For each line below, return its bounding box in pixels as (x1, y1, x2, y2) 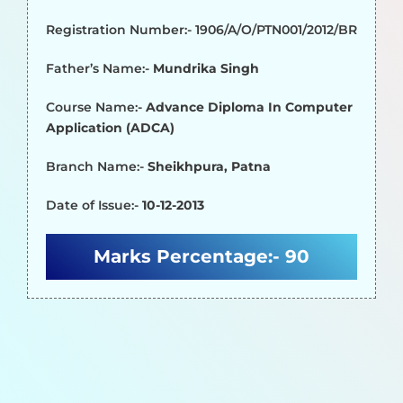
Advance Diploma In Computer (146, 98, 353, 115)
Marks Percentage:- (94, 245, 285, 267)
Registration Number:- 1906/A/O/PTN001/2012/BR (46, 21, 357, 38)
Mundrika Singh (153, 59, 259, 76)
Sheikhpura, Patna (148, 157, 271, 175)
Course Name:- (46, 98, 146, 115)
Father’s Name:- (46, 59, 153, 76)
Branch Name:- (46, 157, 148, 175)
